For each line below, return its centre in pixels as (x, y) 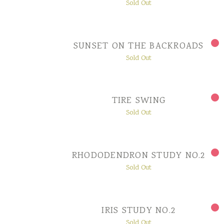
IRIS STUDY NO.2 (139, 211)
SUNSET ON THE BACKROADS (138, 46)
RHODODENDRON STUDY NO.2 (138, 156)
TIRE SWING (139, 101)
